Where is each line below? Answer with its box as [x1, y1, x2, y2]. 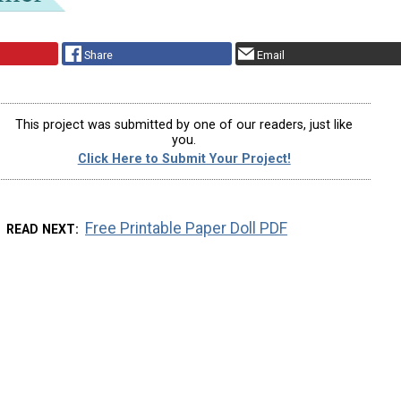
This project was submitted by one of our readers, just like [15, 116, 354, 132]
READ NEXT [5, 222, 75, 237]
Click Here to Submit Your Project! [77, 150, 291, 166]
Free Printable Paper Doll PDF [85, 219, 288, 238]
